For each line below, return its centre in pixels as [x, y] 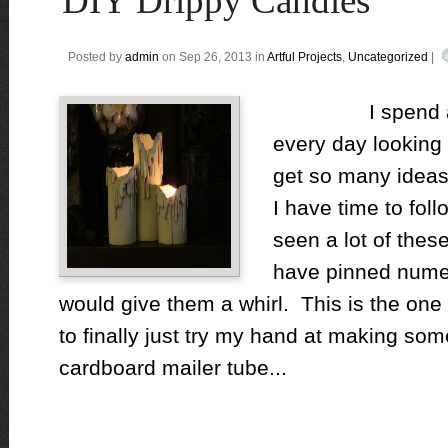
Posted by [96, 57]
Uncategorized [387, 57]
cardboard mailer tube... [172, 367]
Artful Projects [304, 57]
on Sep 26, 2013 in [212, 57]
